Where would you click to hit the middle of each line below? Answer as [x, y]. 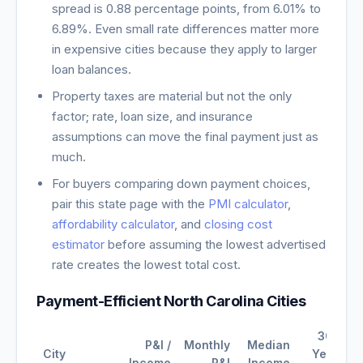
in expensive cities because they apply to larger [185, 49]
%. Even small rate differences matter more [198, 29]
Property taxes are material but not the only [172, 96]
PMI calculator [248, 204]
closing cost [239, 224]
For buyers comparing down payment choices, [181, 184]
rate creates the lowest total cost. [147, 265]
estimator [79, 244]
